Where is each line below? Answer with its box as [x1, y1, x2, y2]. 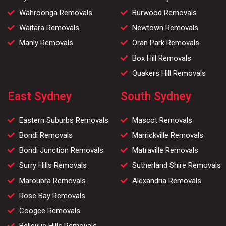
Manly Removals [19, 38, 73, 48]
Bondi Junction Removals [19, 146, 103, 155]
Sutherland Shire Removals [132, 161, 221, 171]
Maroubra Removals [19, 176, 86, 186]
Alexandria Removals [132, 176, 201, 186]
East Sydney [8, 90, 72, 104]
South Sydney [121, 90, 191, 104]
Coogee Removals [19, 206, 80, 216]
